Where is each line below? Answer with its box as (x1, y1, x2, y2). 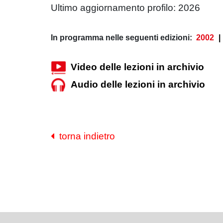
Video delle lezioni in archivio (71, 62, 204, 72)
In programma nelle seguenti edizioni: (51, 33, 192, 42)
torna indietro (54, 131, 115, 141)
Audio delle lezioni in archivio (71, 79, 205, 90)
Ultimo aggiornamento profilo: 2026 (51, 2, 200, 13)
